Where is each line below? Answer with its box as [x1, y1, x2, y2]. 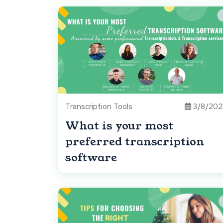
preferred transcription [65, 134, 205, 150]
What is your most [65, 118, 173, 134]
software [65, 150, 117, 166]
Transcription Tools [65, 102, 132, 112]
